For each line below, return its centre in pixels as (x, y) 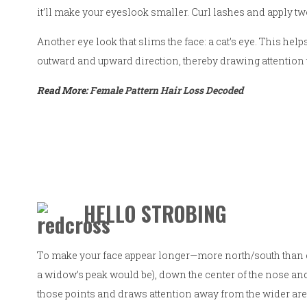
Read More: (64, 90)
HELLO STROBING (156, 214)
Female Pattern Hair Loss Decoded (167, 90)
